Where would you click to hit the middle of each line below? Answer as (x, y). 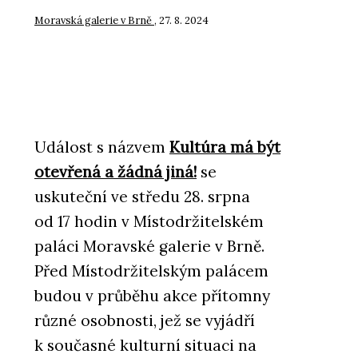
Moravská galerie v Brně (94, 20)
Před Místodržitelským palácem (151, 271)
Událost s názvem (102, 147)
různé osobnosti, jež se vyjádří (145, 321)
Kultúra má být (225, 147)
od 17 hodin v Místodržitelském (149, 222)
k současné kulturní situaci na (145, 346)
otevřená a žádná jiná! (115, 172)
